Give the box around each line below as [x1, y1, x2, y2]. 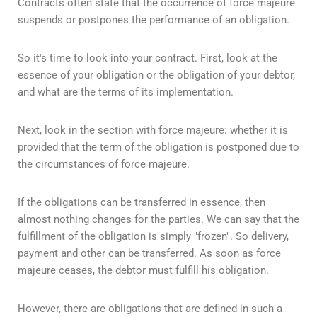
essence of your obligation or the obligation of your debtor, [18, 68, 295, 81]
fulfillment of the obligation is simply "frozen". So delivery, [18, 229, 289, 243]
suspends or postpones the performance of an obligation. [18, 13, 289, 26]
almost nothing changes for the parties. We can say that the [18, 212, 299, 226]
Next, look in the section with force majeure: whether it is [18, 123, 288, 137]
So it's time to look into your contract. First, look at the [18, 51, 277, 64]
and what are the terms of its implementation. [18, 85, 234, 98]
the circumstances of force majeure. [18, 157, 190, 171]
